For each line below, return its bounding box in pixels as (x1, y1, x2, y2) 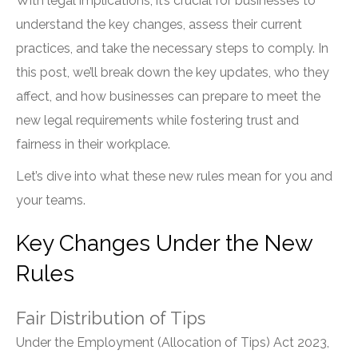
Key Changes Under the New (16, 230, 312, 257)
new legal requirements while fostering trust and (16, 113, 299, 128)
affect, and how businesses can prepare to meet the (16, 89, 320, 104)
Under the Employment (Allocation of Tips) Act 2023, (16, 335, 329, 350)
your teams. (16, 193, 86, 208)
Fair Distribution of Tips (16, 308, 205, 328)
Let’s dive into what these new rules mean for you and (16, 169, 332, 184)
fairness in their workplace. (16, 137, 170, 152)
